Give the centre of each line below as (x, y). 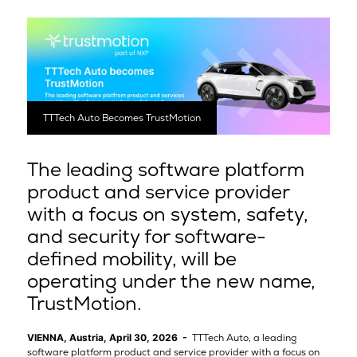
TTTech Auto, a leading (244, 337)
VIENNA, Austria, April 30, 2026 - (109, 337)
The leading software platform (165, 169)
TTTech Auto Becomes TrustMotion (122, 118)
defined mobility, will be (131, 258)
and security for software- (146, 236)
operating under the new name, (171, 280)
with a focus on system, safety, (167, 214)
